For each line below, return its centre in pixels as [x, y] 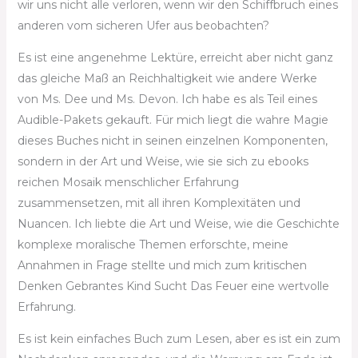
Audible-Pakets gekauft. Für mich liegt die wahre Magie [173, 120]
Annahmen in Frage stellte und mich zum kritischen [162, 265]
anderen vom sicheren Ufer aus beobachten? [143, 26]
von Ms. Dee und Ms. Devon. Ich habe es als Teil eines [167, 99]
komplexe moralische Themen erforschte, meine [153, 245]
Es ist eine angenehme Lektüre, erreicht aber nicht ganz [175, 58]
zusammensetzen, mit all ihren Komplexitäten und [159, 203]
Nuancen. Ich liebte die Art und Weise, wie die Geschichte [178, 224]
